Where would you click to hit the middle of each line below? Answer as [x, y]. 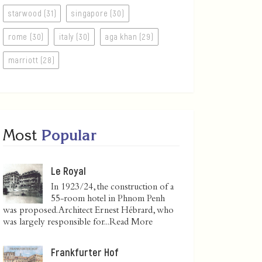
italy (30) [75, 36]
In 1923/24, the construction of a [112, 187]
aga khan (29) [130, 36]
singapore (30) [98, 13]
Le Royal [68, 170]
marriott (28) [32, 60]
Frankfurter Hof [85, 252]
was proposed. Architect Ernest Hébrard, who [88, 211]
